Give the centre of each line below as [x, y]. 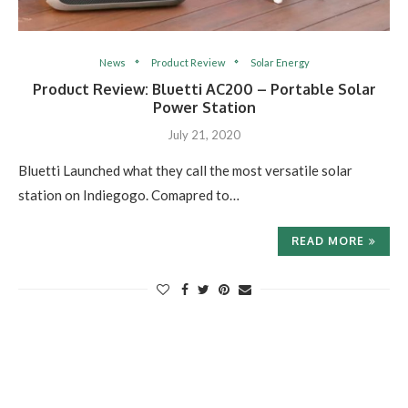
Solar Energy [280, 62]
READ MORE [328, 241]
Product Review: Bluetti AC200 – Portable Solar [204, 89]
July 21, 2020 [204, 135]
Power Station [204, 107]
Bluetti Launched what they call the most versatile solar [185, 170]
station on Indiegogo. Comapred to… [129, 195]
